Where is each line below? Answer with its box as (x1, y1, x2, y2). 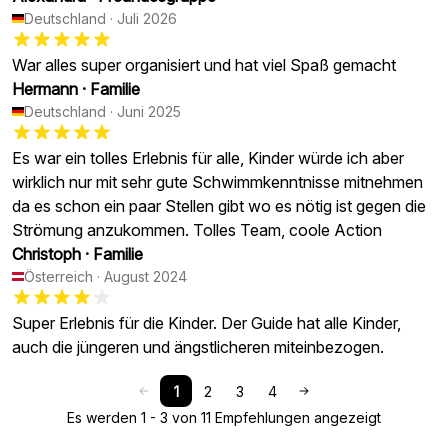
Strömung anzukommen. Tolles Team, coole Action (12, 220, 382, 240)
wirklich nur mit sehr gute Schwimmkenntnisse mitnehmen (12, 172, 423, 192)
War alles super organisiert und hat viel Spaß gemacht (12, 55, 396, 75)
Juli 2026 (117, 10, 177, 27)
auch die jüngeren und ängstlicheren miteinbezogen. (12, 337, 384, 357)
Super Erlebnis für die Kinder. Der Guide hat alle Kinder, (12, 313, 401, 333)
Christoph (12, 244, 81, 264)
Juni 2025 (117, 103, 181, 120)
